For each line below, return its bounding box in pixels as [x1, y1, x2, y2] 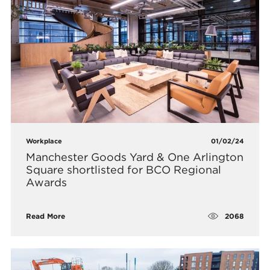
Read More [26, 212, 66, 221]
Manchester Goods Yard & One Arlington [26, 151, 244, 164]
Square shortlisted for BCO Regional [26, 163, 222, 177]
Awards [26, 176, 67, 189]
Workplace [26, 137, 63, 146]
